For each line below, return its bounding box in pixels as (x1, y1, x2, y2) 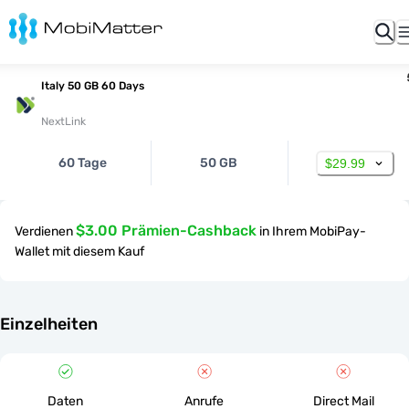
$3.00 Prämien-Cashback (76, 222, 257, 239)
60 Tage (58, 155, 108, 171)
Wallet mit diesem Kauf (15, 244, 144, 259)
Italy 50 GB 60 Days (41, 79, 144, 92)
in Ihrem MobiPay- (259, 224, 366, 239)
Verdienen (15, 224, 73, 239)
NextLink (41, 115, 86, 128)
